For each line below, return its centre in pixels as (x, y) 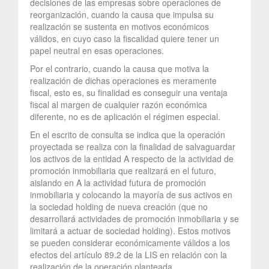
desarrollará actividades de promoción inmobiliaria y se (134, 218)
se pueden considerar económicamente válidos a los (130, 242)
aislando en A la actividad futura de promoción (118, 182)
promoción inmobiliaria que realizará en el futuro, (123, 170)
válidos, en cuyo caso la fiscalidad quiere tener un (125, 38)
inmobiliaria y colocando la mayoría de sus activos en (131, 194)
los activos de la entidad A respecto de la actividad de (132, 158)
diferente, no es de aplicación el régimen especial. (125, 116)
